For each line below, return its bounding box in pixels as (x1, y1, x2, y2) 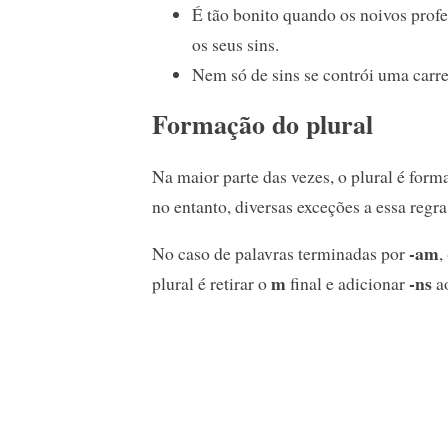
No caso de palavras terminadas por (152, 241, 409, 266)
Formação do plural (152, 105, 373, 144)
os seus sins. (192, 31, 279, 56)
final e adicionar (290, 271, 409, 296)
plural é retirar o (152, 271, 271, 296)
